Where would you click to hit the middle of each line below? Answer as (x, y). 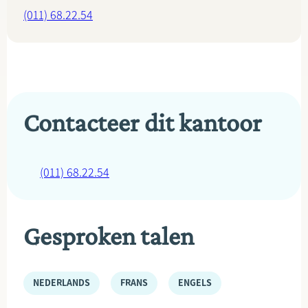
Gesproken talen (109, 236)
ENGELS (195, 283)
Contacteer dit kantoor (143, 122)
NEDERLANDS (62, 283)
